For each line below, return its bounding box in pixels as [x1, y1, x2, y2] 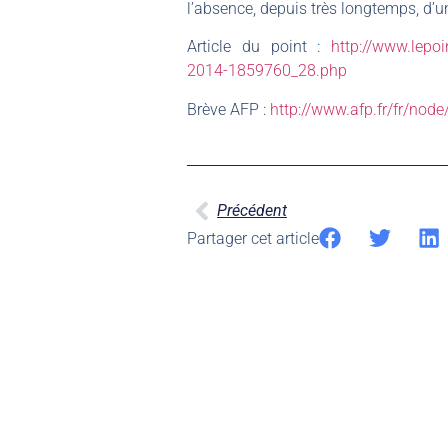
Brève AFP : [187, 99, 270, 119]
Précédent [217, 201, 287, 221]
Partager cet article [187, 229, 319, 249]
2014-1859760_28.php [187, 61, 347, 81]
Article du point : [187, 37, 331, 57]
